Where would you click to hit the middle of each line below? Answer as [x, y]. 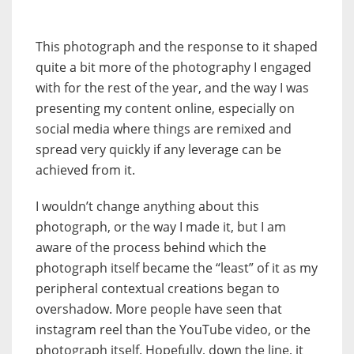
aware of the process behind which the [151, 247]
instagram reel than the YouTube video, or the [173, 329]
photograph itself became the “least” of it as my [177, 267]
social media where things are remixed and [164, 128]
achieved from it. [85, 169]
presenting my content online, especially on [165, 108]
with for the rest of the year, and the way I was [172, 87]
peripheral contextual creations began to [158, 288]
